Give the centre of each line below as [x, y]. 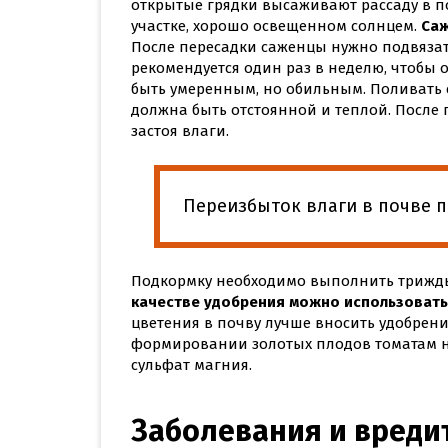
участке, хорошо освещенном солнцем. [276, 25]
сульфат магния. [191, 364]
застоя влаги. [180, 130]
